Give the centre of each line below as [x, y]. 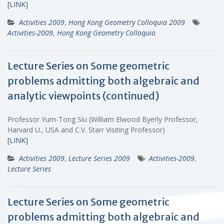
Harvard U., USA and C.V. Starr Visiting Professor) [88, 129]
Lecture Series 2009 [99, 158]
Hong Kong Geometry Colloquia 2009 [127, 22]
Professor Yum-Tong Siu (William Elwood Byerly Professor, [103, 119]
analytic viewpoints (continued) [83, 95]
